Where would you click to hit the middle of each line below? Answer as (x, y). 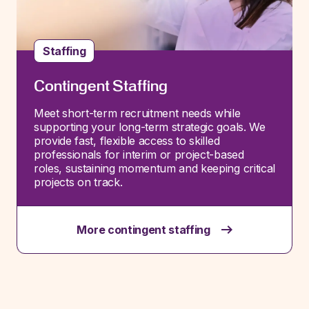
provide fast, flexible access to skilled (127, 141)
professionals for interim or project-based (139, 154)
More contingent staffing (143, 230)
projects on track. (78, 182)
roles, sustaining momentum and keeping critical (154, 168)
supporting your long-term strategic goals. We (150, 127)
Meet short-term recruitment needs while (137, 113)
